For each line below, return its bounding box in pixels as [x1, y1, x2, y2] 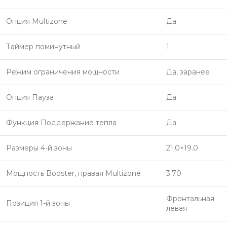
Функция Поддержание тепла [6, 118, 117, 127]
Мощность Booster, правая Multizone [6, 169, 141, 178]
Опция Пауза [6, 93, 54, 102]
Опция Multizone [6, 17, 67, 26]
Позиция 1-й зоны [6, 199, 70, 208]
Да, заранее [166, 67, 210, 77]
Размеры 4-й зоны [6, 143, 72, 153]
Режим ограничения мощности [6, 67, 120, 77]
